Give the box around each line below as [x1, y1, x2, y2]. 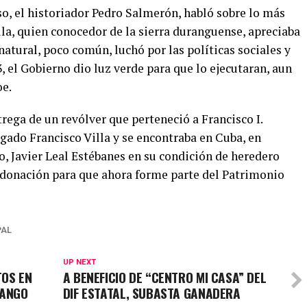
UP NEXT [62, 257, 96, 267]
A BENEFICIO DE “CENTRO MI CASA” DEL [62, 267, 267, 287]
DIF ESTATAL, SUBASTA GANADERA [62, 282, 241, 303]
